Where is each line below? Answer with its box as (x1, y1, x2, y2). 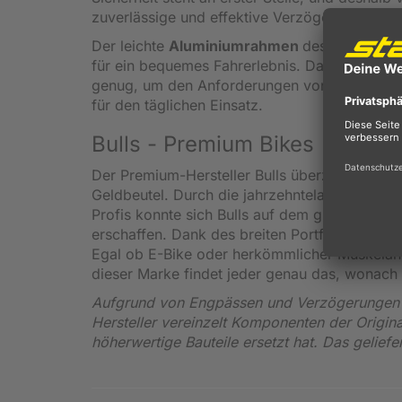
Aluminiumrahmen (169, 36, 302, 55)
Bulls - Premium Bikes (92, 130, 314, 157)
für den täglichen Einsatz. (92, 95, 267, 114)
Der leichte (92, 36, 169, 55)
